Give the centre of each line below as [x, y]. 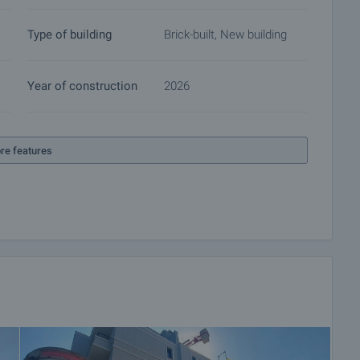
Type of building [70, 35]
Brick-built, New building [225, 35]
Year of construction [82, 86]
